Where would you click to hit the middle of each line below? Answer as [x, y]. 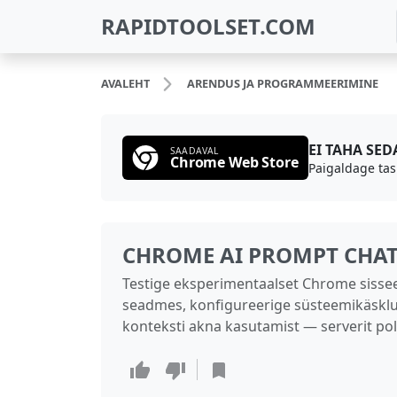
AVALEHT [125, 83]
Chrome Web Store [234, 162]
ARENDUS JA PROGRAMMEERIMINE [282, 83]
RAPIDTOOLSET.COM [208, 26]
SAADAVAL [195, 150]
